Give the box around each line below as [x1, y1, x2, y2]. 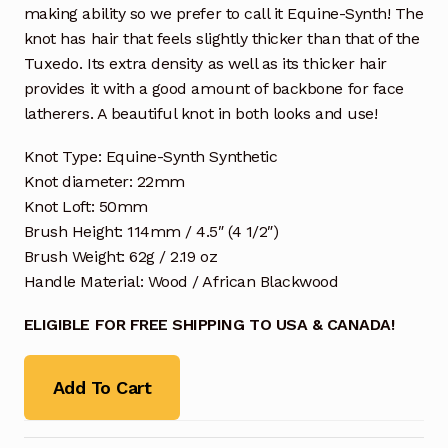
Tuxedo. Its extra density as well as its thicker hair [23, 54, 387, 74]
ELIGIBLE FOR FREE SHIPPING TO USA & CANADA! [23, 314, 395, 334]
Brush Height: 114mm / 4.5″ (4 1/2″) [23, 221, 279, 241]
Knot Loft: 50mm [23, 196, 148, 216]
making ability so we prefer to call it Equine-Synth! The [23, 4, 424, 24]
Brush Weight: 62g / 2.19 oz [23, 246, 218, 266]
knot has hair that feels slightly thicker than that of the [23, 29, 420, 49]
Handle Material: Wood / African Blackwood [23, 271, 339, 291]
